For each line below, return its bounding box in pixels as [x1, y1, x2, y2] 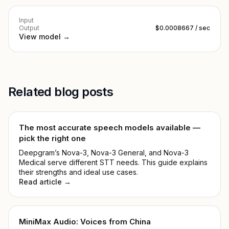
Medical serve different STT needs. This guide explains [19, 158, 208, 167]
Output [19, 24, 39, 32]
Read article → [19, 177, 71, 186]
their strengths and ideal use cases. [19, 168, 138, 176]
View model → [19, 32, 70, 41]
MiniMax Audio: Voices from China [19, 217, 151, 226]
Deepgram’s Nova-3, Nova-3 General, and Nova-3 [19, 148, 189, 157]
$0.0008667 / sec [155, 24, 210, 32]
